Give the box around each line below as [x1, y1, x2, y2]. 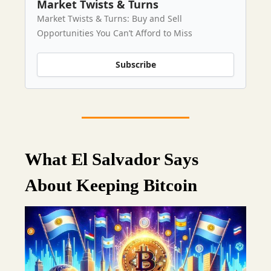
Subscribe [115, 59, 156, 71]
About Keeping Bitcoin [25, 175, 197, 195]
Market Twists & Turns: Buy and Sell [37, 12, 182, 24]
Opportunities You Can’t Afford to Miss [37, 27, 192, 39]
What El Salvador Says [25, 149, 198, 169]
